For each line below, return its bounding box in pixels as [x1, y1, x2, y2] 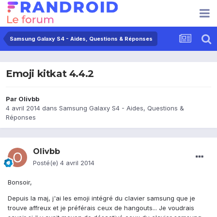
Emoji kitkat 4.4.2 [6, 68, 94, 80]
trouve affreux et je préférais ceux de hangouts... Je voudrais [8, 204, 194, 212]
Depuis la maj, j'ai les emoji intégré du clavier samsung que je [8, 194, 195, 202]
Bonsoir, [8, 178, 32, 186]
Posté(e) [33, 159, 60, 167]
